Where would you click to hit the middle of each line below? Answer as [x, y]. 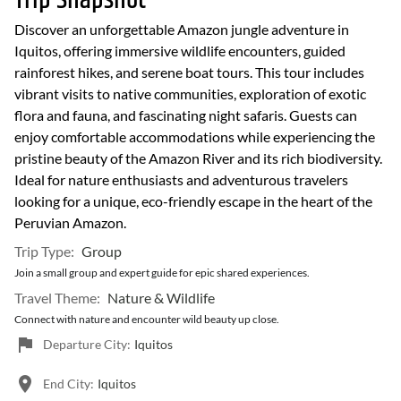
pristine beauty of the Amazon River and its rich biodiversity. [198, 158]
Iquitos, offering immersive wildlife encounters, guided [180, 51]
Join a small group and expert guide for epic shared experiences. [162, 273]
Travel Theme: [57, 298]
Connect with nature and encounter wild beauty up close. [147, 319]
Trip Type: [44, 251]
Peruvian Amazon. [70, 222]
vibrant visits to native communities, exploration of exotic [190, 94]
